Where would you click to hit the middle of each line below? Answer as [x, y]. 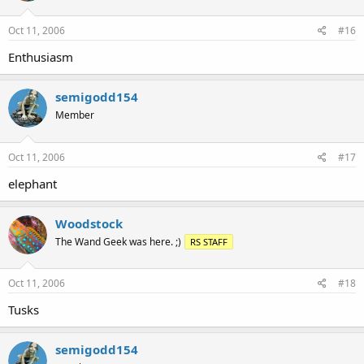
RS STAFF [209, 241]
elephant [32, 183]
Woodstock [89, 223]
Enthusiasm [41, 57]
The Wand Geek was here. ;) [118, 241]
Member [75, 115]
